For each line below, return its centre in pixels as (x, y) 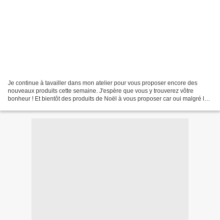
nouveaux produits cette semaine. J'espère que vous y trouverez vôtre (101, 91)
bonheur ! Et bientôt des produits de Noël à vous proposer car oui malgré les (109, 98)
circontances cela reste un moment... (56, 106)
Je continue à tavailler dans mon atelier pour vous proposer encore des (103, 83)
